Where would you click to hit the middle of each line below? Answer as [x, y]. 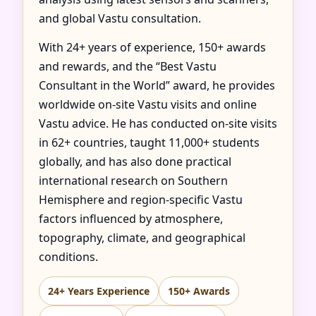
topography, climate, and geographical [142, 238]
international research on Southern [133, 181]
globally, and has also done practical [135, 162]
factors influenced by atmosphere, [131, 219]
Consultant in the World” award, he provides [157, 85]
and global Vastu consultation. [120, 18]
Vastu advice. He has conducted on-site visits [158, 123]
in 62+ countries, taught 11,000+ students [149, 142]
